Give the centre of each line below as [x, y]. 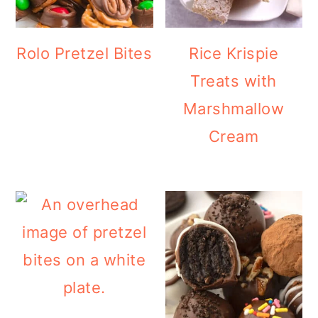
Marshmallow [234, 109]
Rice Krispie [234, 54]
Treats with [234, 81]
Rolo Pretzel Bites [84, 54]
